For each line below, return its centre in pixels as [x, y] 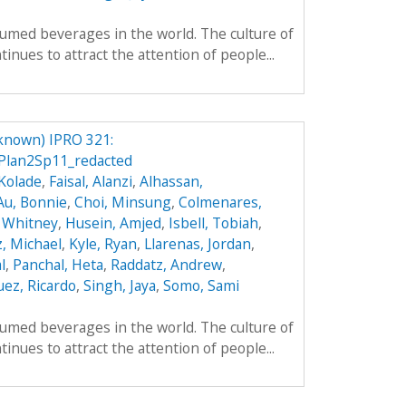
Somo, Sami [201, 285]
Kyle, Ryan [102, 243]
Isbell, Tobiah [213, 222]
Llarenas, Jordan [197, 243]
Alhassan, [171, 181]
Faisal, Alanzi [90, 181]
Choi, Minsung [122, 202]
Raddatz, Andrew [166, 264]
